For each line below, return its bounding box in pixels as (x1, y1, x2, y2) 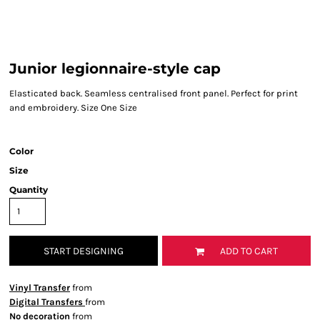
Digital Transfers (9, 296, 85, 307)
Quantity (9, 184, 48, 195)
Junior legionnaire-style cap (9, 60, 221, 77)
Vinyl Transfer (9, 282, 70, 293)
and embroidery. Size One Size (9, 102, 137, 113)
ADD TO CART (220, 245, 278, 258)
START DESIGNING (44, 245, 124, 258)
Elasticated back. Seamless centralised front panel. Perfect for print (9, 88, 298, 99)
